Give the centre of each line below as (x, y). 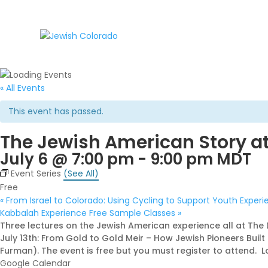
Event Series (37, 173)
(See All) (81, 173)
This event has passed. (56, 111)
